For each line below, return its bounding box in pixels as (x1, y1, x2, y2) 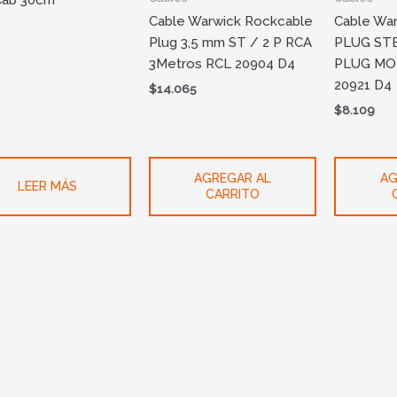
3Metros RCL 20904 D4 (149, 56, 296, 72)
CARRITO (206, 187, 261, 202)
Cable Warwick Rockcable (149, 13, 314, 29)
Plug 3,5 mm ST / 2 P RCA (149, 35, 313, 51)
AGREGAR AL (194, 171, 272, 186)
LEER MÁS (18, 179, 78, 194)
